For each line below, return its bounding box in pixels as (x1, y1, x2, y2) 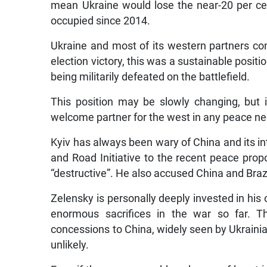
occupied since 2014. (51, 15, 151, 27)
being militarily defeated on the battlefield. (51, 71, 250, 83)
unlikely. (51, 239, 89, 252)
